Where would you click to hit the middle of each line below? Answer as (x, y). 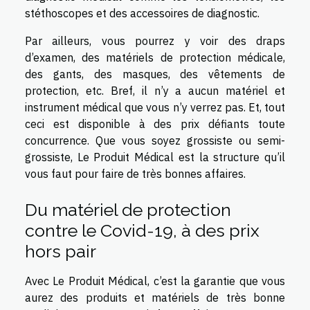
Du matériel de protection (128, 210)
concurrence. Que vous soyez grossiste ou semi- (155, 140)
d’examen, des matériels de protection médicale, (155, 57)
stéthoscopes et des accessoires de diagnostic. (142, 13)
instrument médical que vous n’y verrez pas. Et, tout (155, 107)
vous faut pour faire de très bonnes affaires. (135, 173)
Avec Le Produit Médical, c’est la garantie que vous (155, 281)
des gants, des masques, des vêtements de (155, 74)
